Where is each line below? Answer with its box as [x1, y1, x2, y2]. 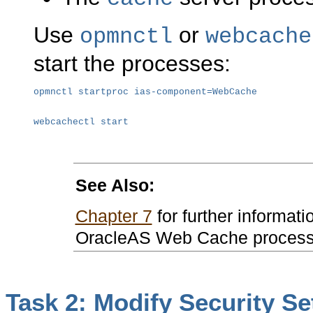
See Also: [75, 175, 154, 195]
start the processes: [34, 50, 231, 76]
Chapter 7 [75, 205, 152, 226]
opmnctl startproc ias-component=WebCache [34, 86, 257, 97]
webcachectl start [34, 116, 129, 127]
